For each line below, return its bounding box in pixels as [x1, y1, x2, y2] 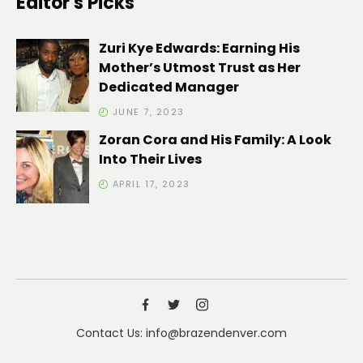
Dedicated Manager [99, 78, 239, 96]
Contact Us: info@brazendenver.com [76, 325, 287, 341]
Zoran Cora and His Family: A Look [99, 130, 331, 149]
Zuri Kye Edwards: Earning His [99, 39, 300, 58]
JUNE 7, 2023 [112, 105, 185, 118]
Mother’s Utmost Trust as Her [99, 58, 301, 77]
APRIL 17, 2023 [112, 177, 190, 190]
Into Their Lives [99, 150, 202, 169]
